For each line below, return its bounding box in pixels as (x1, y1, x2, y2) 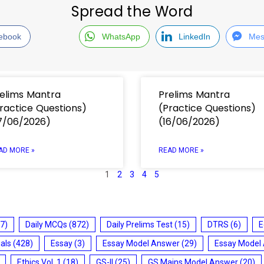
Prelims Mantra (159, 87, 230, 101)
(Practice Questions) (159, 101, 256, 115)
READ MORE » (159, 146, 204, 154)
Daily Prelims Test (107, 219, 173, 229)
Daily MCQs (25, 219, 67, 229)
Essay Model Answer (103, 238, 180, 248)
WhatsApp (101, 31, 140, 41)
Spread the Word (71, 1, 193, 21)
